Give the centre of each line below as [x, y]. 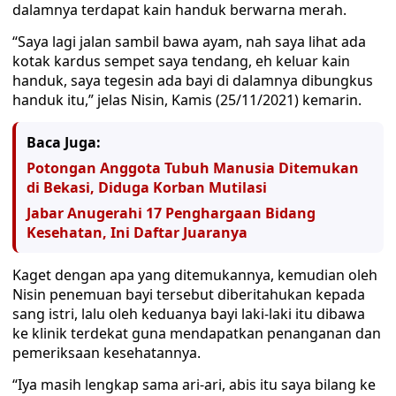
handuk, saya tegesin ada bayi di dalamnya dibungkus [193, 80]
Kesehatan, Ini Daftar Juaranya [137, 232]
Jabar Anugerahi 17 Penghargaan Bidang [171, 213]
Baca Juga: [64, 142]
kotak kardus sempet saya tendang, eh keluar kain [181, 61]
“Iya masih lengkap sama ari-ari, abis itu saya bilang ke [194, 385]
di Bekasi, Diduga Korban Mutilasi [147, 187]
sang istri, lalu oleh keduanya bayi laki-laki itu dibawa [189, 314]
